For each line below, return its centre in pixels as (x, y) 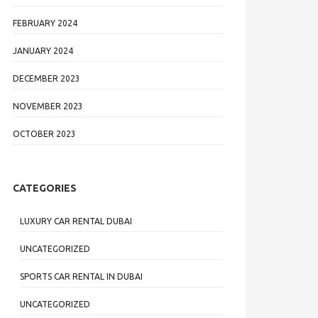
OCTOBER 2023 (44, 134)
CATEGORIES (45, 188)
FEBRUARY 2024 (45, 23)
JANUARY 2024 (43, 51)
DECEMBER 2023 (46, 78)
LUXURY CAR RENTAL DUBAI (76, 221)
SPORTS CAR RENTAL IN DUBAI (81, 276)
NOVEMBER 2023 (48, 106)
